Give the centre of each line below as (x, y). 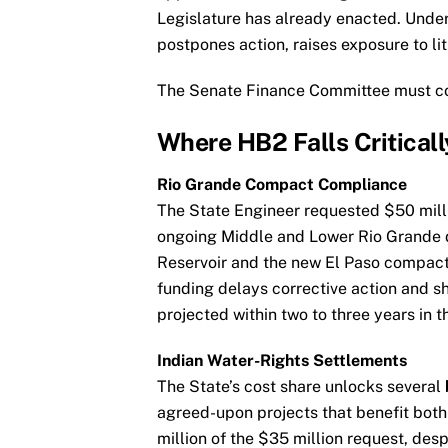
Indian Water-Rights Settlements (281, 361)
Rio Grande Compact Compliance (281, 184)
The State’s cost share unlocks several (300, 387)
